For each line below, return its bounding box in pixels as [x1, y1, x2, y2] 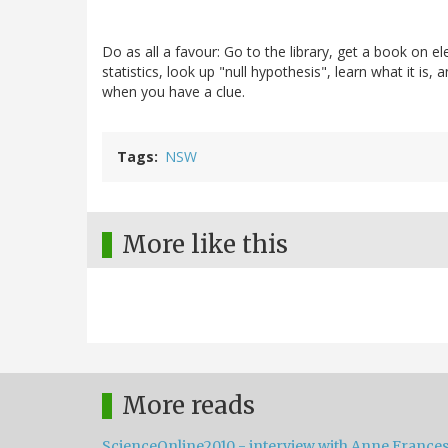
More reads [122, 390, 255, 422]
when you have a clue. [102, 82, 245, 102]
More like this [122, 229, 288, 261]
